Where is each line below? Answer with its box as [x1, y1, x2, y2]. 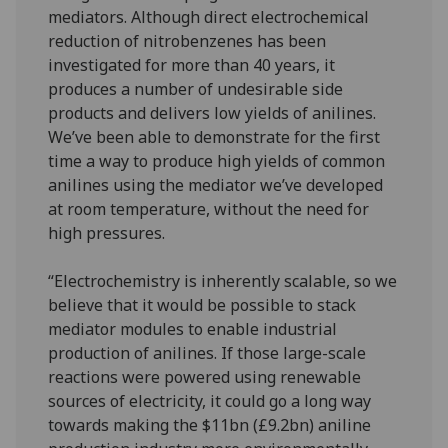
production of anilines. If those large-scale [48, 341, 367, 364]
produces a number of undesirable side [48, 77, 344, 100]
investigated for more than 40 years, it [48, 53, 336, 76]
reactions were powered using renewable [48, 365, 362, 388]
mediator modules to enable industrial [48, 317, 338, 340]
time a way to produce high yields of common [48, 149, 386, 172]
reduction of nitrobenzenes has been [48, 29, 327, 52]
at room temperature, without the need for [48, 197, 370, 220]
